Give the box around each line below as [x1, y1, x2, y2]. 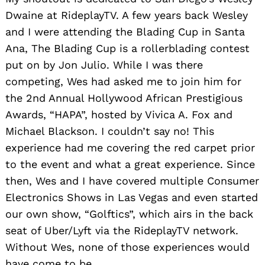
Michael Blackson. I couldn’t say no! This [5, 124, 214, 137]
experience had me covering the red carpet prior [5, 141, 255, 154]
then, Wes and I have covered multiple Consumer [5, 174, 259, 187]
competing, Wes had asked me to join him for [5, 75, 241, 88]
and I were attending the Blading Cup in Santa [5, 25, 245, 38]
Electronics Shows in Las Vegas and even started [5, 190, 258, 203]
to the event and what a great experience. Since [5, 157, 255, 170]
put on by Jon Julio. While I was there [5, 58, 203, 71]
